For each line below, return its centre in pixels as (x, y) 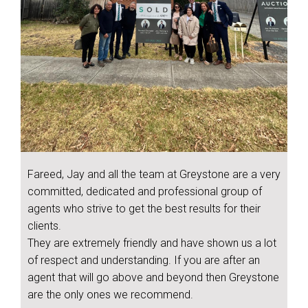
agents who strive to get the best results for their (144, 209)
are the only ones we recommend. (110, 295)
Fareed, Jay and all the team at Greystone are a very (154, 175)
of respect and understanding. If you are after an (144, 261)
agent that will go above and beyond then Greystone (153, 278)
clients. (44, 226)
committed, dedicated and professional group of (145, 192)
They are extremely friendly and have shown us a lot (152, 243)
